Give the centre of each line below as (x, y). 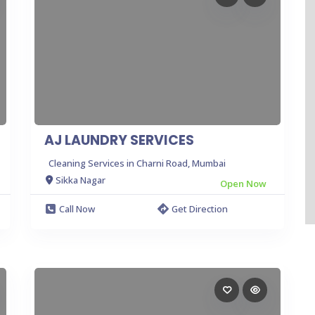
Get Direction (200, 208)
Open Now (243, 183)
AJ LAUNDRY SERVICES (119, 140)
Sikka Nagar (81, 180)
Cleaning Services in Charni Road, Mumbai (137, 163)
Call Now (77, 208)
